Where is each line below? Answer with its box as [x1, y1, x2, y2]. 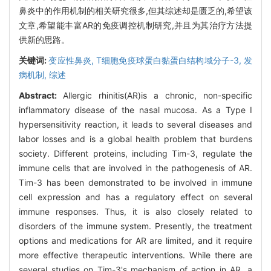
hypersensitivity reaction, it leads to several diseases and [19, 119, 252, 129]
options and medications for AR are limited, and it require [19, 235, 252, 246]
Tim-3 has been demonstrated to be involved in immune [19, 177, 252, 188]
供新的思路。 [19, 34, 70, 45]
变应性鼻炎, [48, 54, 97, 65]
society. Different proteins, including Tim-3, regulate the [19, 148, 252, 158]
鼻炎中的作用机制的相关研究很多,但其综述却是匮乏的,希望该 [19, 5, 252, 16]
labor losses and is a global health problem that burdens [19, 133, 252, 144]
